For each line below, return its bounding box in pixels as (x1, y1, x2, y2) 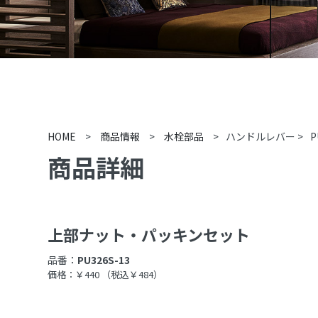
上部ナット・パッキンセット (48, 223, 251, 246)
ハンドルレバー (226, 129, 296, 143)
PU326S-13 (77, 253, 131, 267)
